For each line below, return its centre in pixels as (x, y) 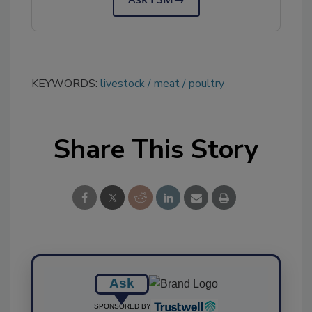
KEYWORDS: (66, 83)
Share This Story (156, 149)
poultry (206, 83)
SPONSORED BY (122, 306)
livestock (123, 83)
